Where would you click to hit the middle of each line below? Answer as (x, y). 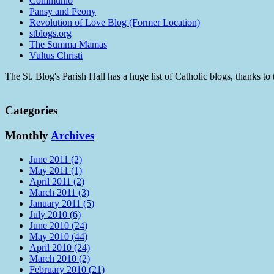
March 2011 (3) (59, 192)
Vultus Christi (56, 55)
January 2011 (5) (62, 203)
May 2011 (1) (56, 170)
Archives (72, 136)
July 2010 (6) (55, 214)
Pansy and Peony (63, 11)
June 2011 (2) (56, 159)
